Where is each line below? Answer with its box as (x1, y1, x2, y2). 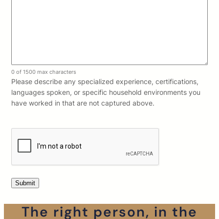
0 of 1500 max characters (11, 68, 76, 76)
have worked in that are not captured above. (11, 99, 154, 108)
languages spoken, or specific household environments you (11, 88, 200, 97)
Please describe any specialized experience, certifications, (11, 77, 198, 86)
